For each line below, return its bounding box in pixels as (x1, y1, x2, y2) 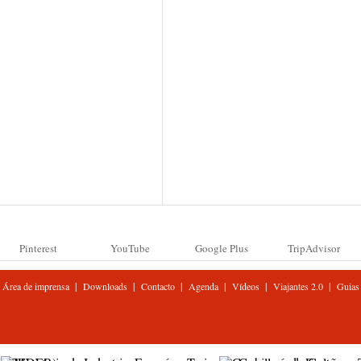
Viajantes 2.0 (272, 280, 323, 293)
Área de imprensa (2, 280, 69, 293)
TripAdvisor (287, 241, 340, 255)
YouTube (110, 241, 150, 255)
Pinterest (19, 241, 57, 255)
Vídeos (231, 280, 259, 293)
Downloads (82, 280, 127, 293)
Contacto (140, 280, 175, 293)
